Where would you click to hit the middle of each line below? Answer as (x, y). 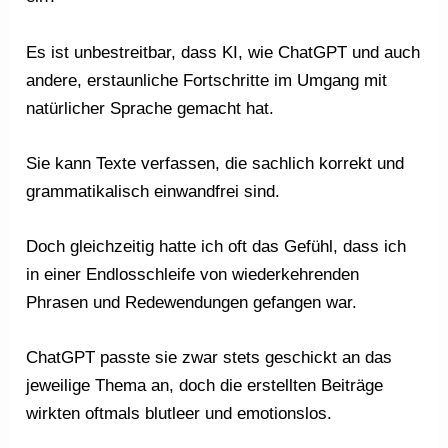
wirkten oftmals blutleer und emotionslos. (179, 414)
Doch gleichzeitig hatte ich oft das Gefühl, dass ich (216, 246)
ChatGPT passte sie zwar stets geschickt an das (209, 358)
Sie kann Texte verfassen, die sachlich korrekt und (215, 163)
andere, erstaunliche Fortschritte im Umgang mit (207, 80)
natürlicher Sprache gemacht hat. (150, 108)
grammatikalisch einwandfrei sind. (153, 191)
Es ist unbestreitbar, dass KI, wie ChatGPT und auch (223, 52)
